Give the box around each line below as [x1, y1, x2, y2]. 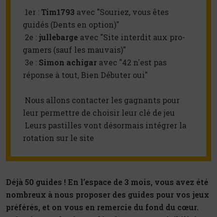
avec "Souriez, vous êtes [75, 7, 169, 17]
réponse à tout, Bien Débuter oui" [23, 70, 150, 80]
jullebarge [39, 32, 78, 43]
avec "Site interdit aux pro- [78, 32, 185, 43]
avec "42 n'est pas [97, 57, 167, 68]
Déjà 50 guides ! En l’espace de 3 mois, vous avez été [6, 177, 208, 187]
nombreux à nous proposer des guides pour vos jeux [6, 189, 209, 200]
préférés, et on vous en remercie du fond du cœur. [6, 202, 199, 213]
